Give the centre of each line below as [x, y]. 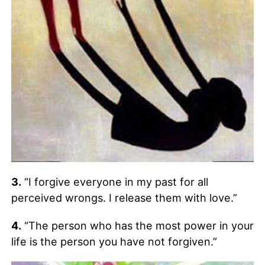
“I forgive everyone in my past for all [114, 182]
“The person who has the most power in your [137, 226]
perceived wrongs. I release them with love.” [124, 198]
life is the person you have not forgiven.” [114, 242]
